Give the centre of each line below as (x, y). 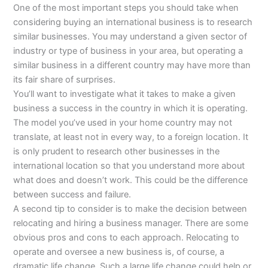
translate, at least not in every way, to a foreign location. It (131, 137)
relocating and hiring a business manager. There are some (131, 223)
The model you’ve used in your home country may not (123, 122)
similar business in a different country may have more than (132, 65)
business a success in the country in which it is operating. (131, 108)
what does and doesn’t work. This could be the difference (131, 180)
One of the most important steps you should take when (126, 7)
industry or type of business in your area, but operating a (128, 51)
